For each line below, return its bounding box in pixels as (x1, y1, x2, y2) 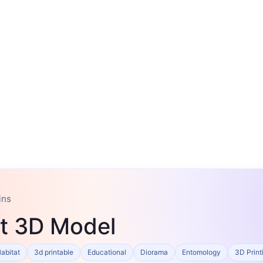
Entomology (182, 247, 221, 257)
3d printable (34, 247, 73, 257)
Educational (87, 247, 126, 257)
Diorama (140, 247, 168, 257)
